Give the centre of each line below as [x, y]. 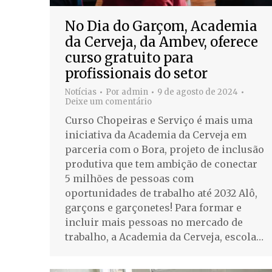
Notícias [81, 92]
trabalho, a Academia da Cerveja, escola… [164, 237]
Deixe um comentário [108, 102]
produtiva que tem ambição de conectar [161, 164]
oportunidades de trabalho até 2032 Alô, [161, 193]
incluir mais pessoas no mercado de [154, 223]
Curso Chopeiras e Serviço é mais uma [159, 121]
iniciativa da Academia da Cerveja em [156, 135]
